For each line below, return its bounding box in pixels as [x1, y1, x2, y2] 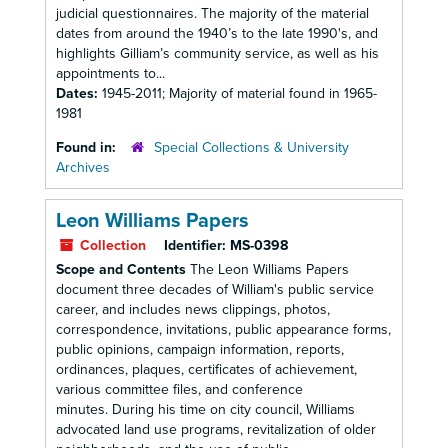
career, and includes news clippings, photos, [56, 301, 330, 318]
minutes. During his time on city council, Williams [56, 401, 355, 418]
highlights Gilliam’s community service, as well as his [56, 45, 379, 62]
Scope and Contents [56, 261, 186, 278]
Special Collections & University [154, 139, 349, 156]
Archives [56, 159, 110, 176]
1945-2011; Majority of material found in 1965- [102, 85, 377, 102]
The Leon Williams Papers [186, 261, 349, 278]
